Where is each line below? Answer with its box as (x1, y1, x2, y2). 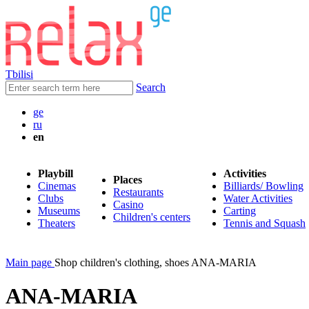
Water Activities (223, 192, 292, 204)
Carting (223, 205, 256, 217)
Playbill (38, 168, 73, 179)
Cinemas (38, 180, 76, 192)
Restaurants (113, 186, 163, 198)
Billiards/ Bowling (223, 180, 303, 192)
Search (136, 81, 166, 93)
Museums (38, 205, 80, 217)
